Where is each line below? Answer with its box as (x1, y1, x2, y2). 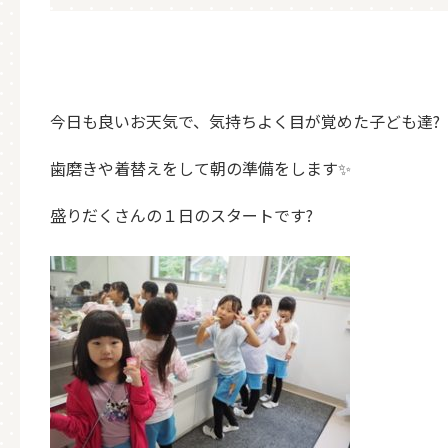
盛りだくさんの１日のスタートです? (50, 203, 313, 227)
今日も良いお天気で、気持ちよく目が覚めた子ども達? (50, 109, 440, 133)
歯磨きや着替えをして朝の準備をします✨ (50, 156, 351, 180)
